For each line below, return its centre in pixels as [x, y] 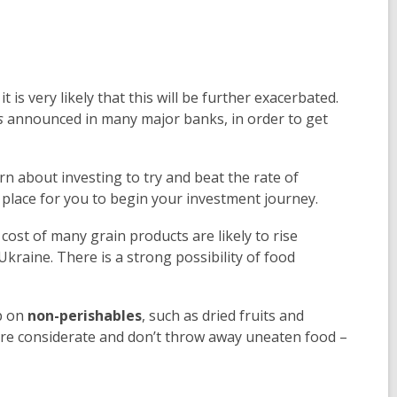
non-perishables [85, 315]
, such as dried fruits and [223, 315]
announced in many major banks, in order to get [166, 119]
